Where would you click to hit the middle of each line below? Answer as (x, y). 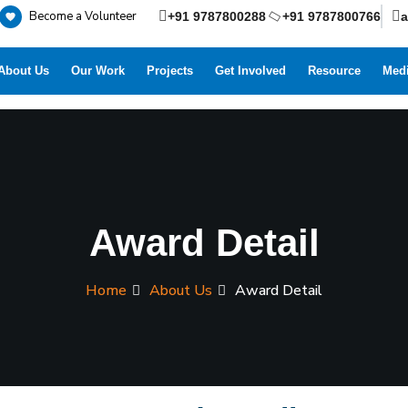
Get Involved (251, 70)
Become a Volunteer (82, 16)
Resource (335, 70)
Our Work (98, 70)
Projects (170, 70)
